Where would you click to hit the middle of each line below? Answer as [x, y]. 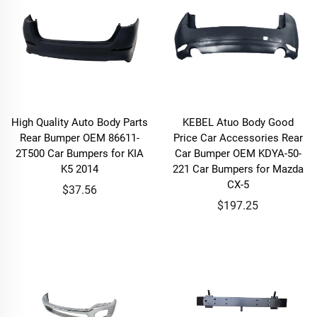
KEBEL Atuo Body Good [238, 122]
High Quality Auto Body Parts [79, 122]
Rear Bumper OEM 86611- [79, 138]
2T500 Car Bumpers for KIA [79, 154]
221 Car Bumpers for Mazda [238, 169]
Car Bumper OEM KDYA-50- [238, 154]
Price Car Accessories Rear [238, 138]
